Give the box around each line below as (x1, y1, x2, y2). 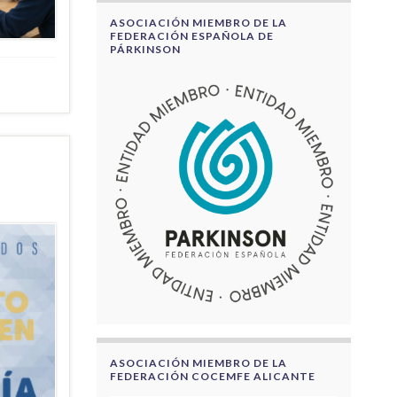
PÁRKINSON (109, 42, 181, 56)
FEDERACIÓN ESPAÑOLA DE (109, 28, 274, 43)
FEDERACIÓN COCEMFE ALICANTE (109, 369, 315, 383)
